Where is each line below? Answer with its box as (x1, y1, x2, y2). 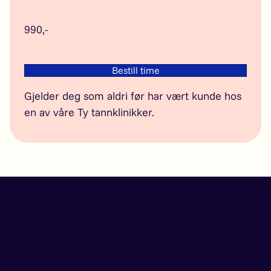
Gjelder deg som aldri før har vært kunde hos (24, 88, 241, 103)
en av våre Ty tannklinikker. (24, 105, 154, 119)
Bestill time (111, 64, 160, 76)
